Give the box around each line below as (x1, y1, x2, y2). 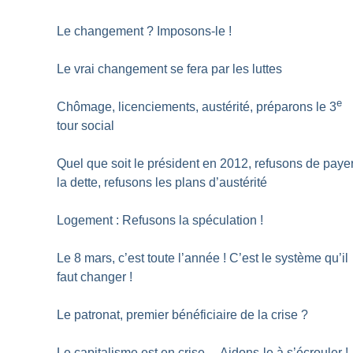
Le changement (57, 24, 144, 38)
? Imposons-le (147, 24, 226, 38)
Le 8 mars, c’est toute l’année (57, 251, 221, 265)
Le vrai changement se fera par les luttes (57, 61, 283, 76)
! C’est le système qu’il (223, 251, 349, 265)
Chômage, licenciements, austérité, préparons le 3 (57, 99, 337, 113)
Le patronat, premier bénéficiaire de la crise (57, 307, 299, 321)
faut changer (57, 269, 127, 284)
